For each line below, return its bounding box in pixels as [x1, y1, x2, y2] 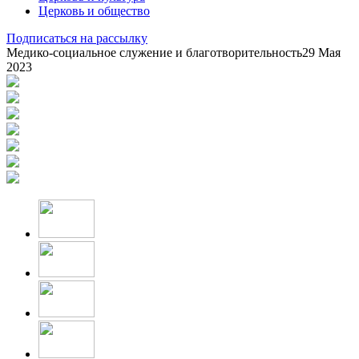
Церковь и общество [38, 3, 150, 18]
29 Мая [302, 45, 341, 59]
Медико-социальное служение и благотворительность [6, 45, 302, 59]
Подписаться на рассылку [6, 30, 147, 45]
